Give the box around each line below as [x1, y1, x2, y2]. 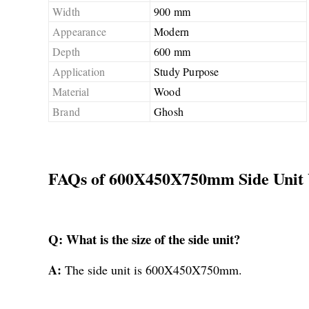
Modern [154, 23, 190, 39]
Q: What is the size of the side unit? [48, 230, 240, 249]
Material [52, 83, 90, 99]
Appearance [52, 23, 106, 39]
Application [52, 63, 106, 79]
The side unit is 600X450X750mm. [65, 261, 242, 278]
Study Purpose [154, 63, 219, 79]
